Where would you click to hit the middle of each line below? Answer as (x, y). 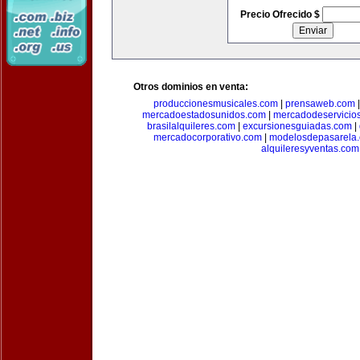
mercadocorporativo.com (207, 137)
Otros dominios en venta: (191, 87)
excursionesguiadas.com (297, 126)
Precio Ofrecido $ (281, 14)
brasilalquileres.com (191, 126)
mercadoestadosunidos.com (204, 115)
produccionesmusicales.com (216, 104)
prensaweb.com (320, 104)
